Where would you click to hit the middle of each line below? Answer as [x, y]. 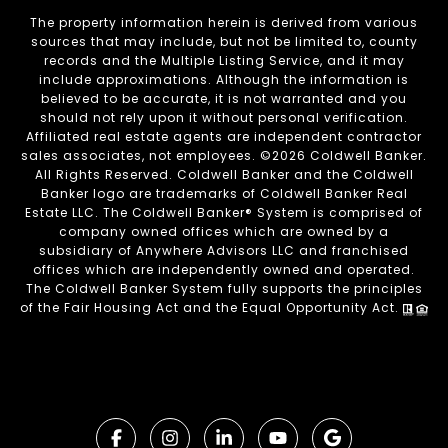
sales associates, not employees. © [146, 156]
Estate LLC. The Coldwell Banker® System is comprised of [224, 213]
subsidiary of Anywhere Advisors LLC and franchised [224, 251]
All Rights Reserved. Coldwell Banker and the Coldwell [224, 175]
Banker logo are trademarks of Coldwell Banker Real [224, 194]
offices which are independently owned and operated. [224, 270]
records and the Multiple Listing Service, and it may [224, 61]
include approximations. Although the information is [224, 80]
